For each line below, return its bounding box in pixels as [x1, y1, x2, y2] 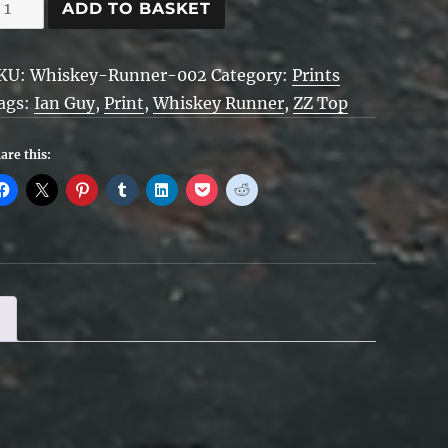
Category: [211, 65, 292, 86]
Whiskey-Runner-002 [30, 65, 207, 86]
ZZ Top [293, 93, 348, 114]
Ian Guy [34, 93, 95, 114]
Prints [292, 65, 340, 86]
